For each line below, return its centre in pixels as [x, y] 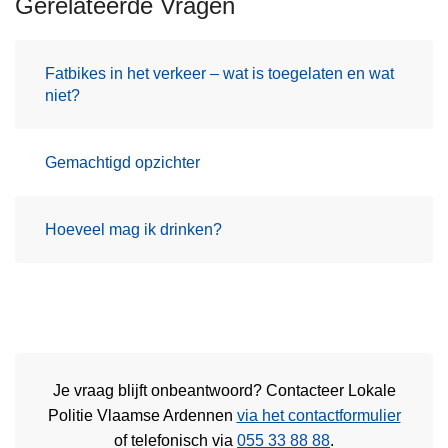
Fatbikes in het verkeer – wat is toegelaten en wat [219, 73]
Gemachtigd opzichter [122, 162]
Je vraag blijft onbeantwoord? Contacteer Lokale [224, 391]
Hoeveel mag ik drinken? [133, 229]
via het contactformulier [318, 416]
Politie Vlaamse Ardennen [142, 416]
